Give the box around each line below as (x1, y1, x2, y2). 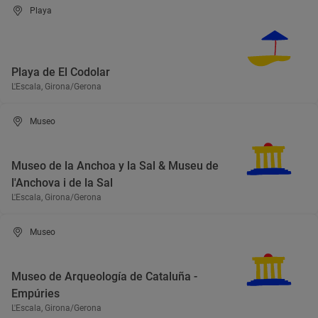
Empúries (11, 287, 60, 300)
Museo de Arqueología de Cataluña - (11, 270, 197, 283)
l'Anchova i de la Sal (11, 176, 113, 190)
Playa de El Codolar (11, 65, 110, 79)
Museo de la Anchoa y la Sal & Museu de (11, 159, 219, 172)
